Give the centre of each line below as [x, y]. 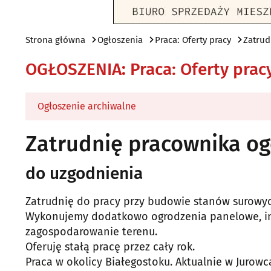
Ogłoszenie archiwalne [87, 106]
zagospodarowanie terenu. [91, 232]
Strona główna [55, 40]
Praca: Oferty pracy [193, 40]
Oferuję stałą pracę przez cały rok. [110, 247]
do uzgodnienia [84, 173]
